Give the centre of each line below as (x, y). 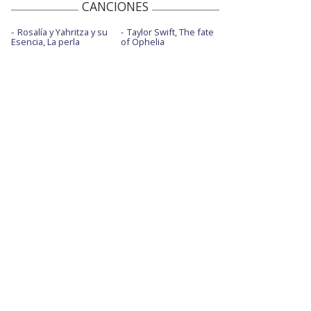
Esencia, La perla (45, 42)
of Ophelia (142, 42)
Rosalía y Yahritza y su (62, 32)
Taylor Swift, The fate (170, 32)
